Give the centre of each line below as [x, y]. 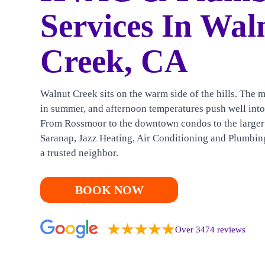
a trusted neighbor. [79, 153]
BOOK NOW [109, 190]
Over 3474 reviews [210, 229]
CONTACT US [49, 37]
